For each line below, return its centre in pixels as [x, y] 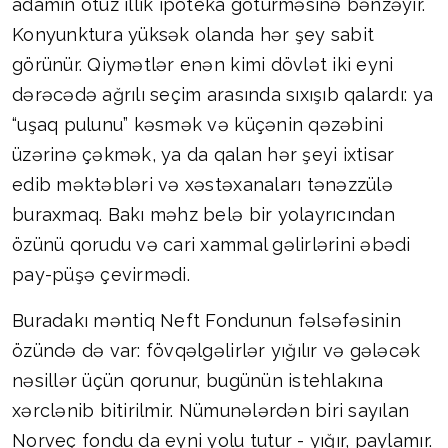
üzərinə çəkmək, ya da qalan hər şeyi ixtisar [203, 155]
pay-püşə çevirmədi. [101, 275]
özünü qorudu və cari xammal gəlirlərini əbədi [211, 245]
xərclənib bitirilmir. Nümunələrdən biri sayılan [211, 411]
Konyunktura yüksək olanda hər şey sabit [193, 35]
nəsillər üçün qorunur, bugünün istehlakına [197, 381]
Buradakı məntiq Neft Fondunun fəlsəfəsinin [206, 321]
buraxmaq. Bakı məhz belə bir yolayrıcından [203, 215]
